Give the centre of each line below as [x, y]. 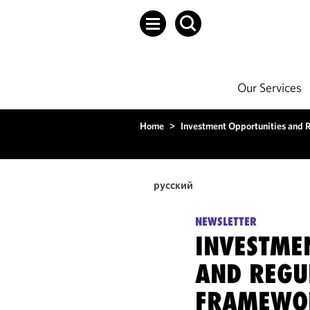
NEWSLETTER [226, 221]
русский [173, 185]
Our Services [270, 88]
